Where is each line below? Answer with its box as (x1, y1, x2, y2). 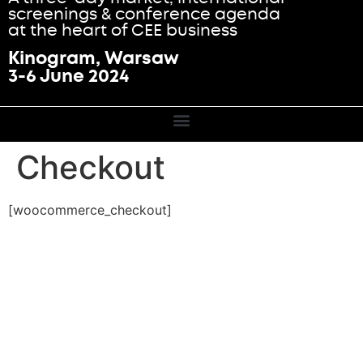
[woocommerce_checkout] (8, 201, 172, 218)
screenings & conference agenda (8, 2, 280, 24)
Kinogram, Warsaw (8, 46, 179, 70)
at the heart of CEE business (8, 19, 237, 41)
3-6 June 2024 (8, 64, 129, 88)
